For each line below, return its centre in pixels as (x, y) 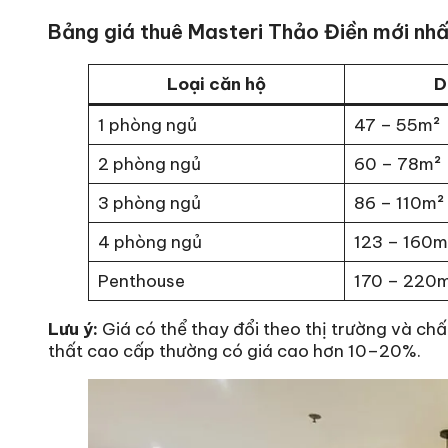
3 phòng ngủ (149, 203)
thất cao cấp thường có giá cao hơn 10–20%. (234, 351)
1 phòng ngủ (147, 125)
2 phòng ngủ (149, 164)
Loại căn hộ (216, 84)
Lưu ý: (73, 329)
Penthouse (141, 281)
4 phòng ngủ (149, 242)
